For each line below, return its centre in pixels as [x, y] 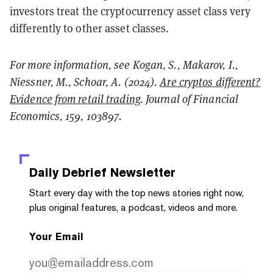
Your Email [56, 236]
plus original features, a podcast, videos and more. [133, 207]
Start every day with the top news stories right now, [136, 193]
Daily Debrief [68, 172]
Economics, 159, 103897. [66, 116]
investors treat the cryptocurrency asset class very [130, 11]
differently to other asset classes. [90, 28]
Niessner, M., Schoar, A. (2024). [85, 82]
